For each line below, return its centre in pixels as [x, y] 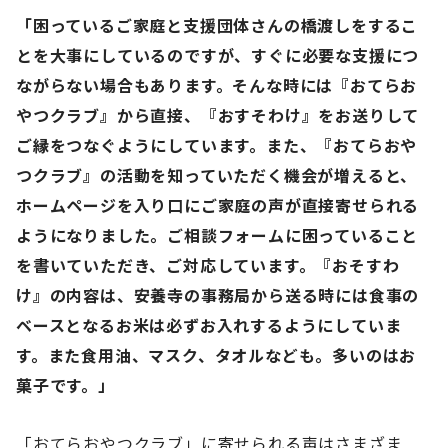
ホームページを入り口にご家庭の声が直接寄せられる [218, 204]
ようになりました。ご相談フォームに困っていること [217, 234]
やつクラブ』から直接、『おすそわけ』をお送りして [218, 114]
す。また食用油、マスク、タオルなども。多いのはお [216, 354]
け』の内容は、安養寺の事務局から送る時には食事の [218, 294]
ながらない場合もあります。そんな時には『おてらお [217, 84]
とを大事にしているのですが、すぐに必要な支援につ [218, 54]
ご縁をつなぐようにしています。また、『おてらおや [217, 144]
